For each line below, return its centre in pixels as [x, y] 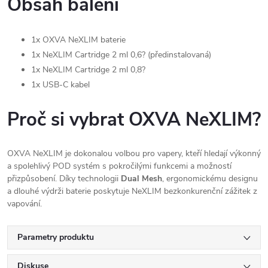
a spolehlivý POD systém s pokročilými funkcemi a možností [119, 166]
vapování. [25, 204]
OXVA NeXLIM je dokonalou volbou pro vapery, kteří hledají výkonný [134, 153]
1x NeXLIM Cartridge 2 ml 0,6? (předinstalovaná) [121, 55]
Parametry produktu [56, 237]
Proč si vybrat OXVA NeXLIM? [134, 120]
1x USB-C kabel [60, 85]
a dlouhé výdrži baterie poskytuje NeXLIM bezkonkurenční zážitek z [132, 191]
